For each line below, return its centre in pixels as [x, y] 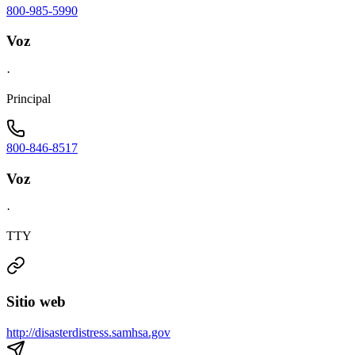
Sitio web [36, 302]
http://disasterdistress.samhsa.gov [88, 332]
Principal [29, 99]
